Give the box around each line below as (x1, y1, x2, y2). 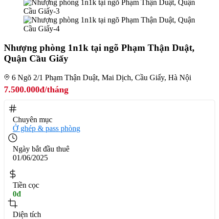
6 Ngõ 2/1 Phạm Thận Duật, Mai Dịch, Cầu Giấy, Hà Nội (10, 73, 191, 82)
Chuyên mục (13, 115, 52, 124)
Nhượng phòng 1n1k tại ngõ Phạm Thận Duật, (4, 43, 195, 53)
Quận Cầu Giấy (4, 53, 68, 64)
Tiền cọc (13, 180, 39, 189)
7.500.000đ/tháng (4, 84, 68, 94)
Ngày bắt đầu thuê (13, 144, 69, 153)
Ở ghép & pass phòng (13, 124, 80, 132)
